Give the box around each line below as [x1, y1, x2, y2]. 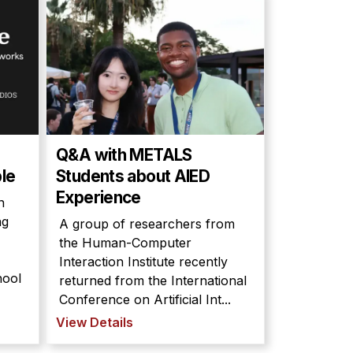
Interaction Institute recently [59, 254, 228, 269]
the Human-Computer [59, 235, 191, 251]
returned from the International [59, 273, 247, 288]
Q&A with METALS [56, 145, 192, 165]
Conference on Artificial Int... [59, 292, 231, 307]
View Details [56, 314, 133, 330]
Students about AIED [56, 166, 210, 186]
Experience [56, 188, 141, 207]
